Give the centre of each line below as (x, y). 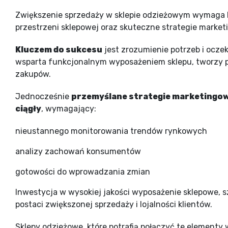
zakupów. (33, 74)
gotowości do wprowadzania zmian (83, 172)
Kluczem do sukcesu (59, 49)
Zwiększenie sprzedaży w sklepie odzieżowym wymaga (121, 15)
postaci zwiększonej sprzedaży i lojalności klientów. (114, 204)
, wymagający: (69, 108)
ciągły (28, 108)
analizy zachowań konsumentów (78, 151)
